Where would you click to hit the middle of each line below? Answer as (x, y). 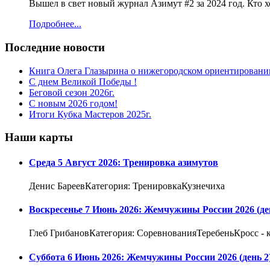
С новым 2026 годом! (73, 103)
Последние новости (55, 47)
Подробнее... (55, 24)
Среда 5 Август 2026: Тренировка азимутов (124, 162)
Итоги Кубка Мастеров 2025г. (90, 114)
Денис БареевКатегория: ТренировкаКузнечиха (127, 186)
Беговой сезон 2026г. (72, 92)
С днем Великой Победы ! (83, 81)
